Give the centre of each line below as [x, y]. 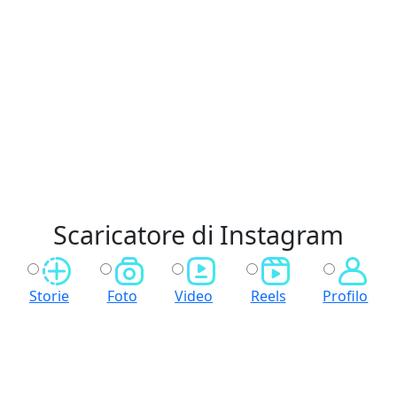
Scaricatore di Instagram [198, 234]
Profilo [346, 296]
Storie [49, 296]
